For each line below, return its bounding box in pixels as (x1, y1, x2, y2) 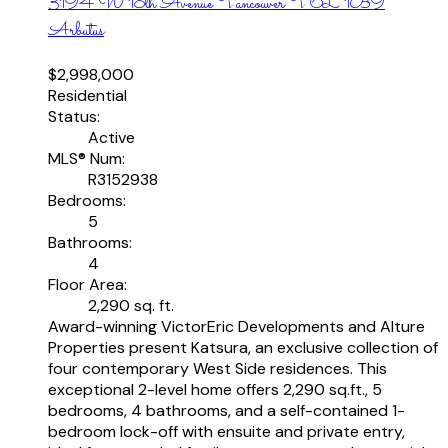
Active (88, 126, 135, 148)
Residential (48, 84, 127, 106)
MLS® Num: (48, 147, 125, 169)
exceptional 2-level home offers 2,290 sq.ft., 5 (48, 378, 382, 400)
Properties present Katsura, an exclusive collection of (48, 336, 438, 358)
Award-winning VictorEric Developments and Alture (48, 315, 425, 337)
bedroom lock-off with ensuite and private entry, (48, 420, 405, 442)
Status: (48, 105, 100, 127)
